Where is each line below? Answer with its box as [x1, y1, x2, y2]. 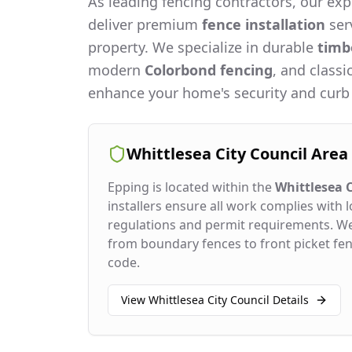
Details [269, 292, 309, 307]
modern [88, 60, 145, 79]
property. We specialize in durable [88, 38, 317, 57]
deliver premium [88, 15, 202, 34]
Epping [108, 178, 149, 196]
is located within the [149, 178, 275, 196]
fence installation [202, 15, 325, 34]
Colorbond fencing [145, 60, 273, 79]
